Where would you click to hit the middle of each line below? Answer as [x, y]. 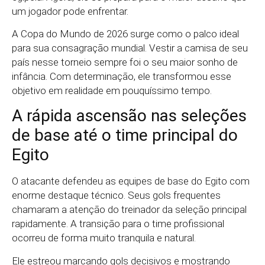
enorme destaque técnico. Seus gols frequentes [116, 195]
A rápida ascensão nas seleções [129, 116]
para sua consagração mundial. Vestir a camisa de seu [130, 48]
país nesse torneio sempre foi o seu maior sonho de [125, 62]
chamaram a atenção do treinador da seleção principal [129, 210]
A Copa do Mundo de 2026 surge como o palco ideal [125, 34]
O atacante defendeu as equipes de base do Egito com [131, 181]
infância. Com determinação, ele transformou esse [122, 77]
